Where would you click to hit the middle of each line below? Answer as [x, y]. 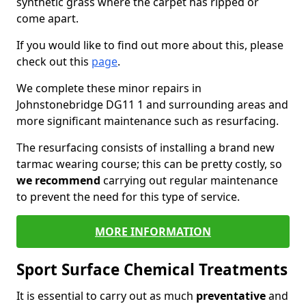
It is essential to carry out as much [106, 296]
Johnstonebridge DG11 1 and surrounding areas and [152, 105]
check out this [54, 61]
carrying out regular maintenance [189, 180]
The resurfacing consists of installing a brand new [145, 148]
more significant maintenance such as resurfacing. [148, 121]
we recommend [58, 180]
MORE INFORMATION [153, 232]
